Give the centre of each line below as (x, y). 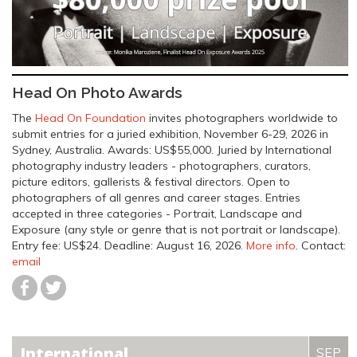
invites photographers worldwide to (242, 118)
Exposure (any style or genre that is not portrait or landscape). (176, 229)
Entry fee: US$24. (58, 245)
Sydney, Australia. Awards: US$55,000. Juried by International (172, 150)
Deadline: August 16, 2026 (173, 245)
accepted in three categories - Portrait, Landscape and (157, 214)
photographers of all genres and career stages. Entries (156, 198)
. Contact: (321, 245)
